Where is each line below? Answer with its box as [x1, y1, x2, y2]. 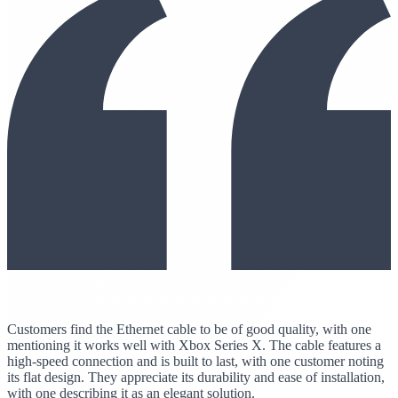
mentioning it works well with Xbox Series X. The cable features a [7, 337, 381, 353]
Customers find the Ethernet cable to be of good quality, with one [7, 321, 371, 337]
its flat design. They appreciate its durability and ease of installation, [7, 369, 385, 385]
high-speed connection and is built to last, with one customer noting [7, 353, 384, 369]
